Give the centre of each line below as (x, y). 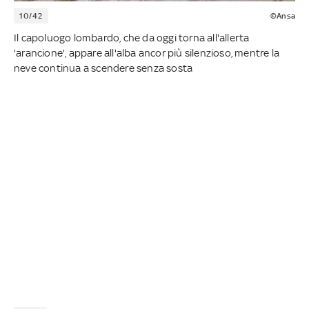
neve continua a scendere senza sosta (103, 68)
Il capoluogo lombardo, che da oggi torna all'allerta (132, 38)
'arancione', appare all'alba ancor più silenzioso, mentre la (147, 53)
